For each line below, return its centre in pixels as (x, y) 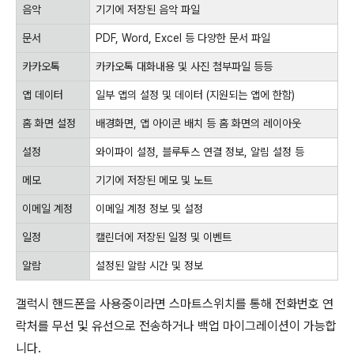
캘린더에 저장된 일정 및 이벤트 (164, 237)
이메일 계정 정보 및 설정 (149, 209)
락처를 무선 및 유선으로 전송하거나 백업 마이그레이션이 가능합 (176, 326)
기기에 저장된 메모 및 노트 (154, 181)
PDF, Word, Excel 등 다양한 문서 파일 (183, 38)
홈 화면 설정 (49, 124)
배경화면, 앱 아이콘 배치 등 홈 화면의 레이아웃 (198, 124)
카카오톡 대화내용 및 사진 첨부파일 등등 (184, 67)
